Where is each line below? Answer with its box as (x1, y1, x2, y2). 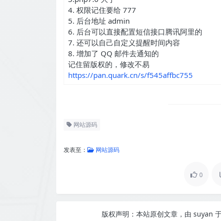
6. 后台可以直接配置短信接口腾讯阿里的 (68, 27, 202, 37)
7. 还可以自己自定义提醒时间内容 (68, 37, 180, 47)
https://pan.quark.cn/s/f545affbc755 (68, 70, 193, 80)
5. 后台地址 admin (68, 16, 130, 26)
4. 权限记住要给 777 (68, 5, 136, 15)
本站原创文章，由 (136, 209, 191, 219)
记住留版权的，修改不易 (68, 59, 149, 69)
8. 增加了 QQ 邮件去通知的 (68, 48, 159, 58)
